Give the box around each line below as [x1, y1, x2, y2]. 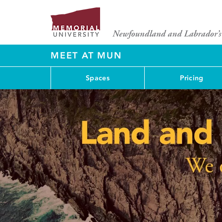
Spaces [86, 73, 110, 82]
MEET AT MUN [51, 50, 122, 61]
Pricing [179, 73, 204, 82]
